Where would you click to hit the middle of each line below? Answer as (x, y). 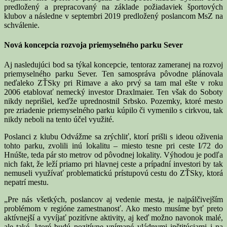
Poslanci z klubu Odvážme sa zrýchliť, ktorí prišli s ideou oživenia (113, 137)
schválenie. (22, 25)
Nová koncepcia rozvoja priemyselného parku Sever (93, 45)
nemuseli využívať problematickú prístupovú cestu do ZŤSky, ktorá (113, 173)
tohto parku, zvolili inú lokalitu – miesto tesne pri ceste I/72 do (113, 146)
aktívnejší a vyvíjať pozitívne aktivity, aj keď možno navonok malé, (113, 218)
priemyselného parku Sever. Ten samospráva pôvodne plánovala (113, 74)
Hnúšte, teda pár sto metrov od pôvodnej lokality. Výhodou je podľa (113, 155)
